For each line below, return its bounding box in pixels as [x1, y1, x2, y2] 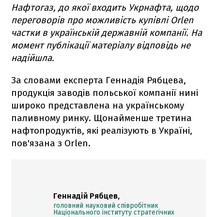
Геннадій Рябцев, [53, 191, 120, 201]
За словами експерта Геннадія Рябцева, [11, 74, 186, 86]
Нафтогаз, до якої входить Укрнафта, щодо [11, 1, 199, 13]
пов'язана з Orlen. [11, 137, 91, 149]
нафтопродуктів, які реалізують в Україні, [11, 124, 192, 136]
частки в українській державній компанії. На [11, 27, 202, 38]
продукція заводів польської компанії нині [11, 87, 198, 98]
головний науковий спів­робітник [53, 201, 158, 210]
